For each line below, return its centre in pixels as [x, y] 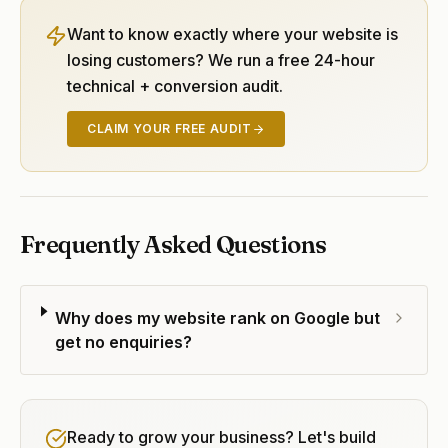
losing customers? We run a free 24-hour [221, 60]
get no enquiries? [123, 342]
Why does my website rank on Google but [217, 318]
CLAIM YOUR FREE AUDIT [169, 128]
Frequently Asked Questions [173, 244]
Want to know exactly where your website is [232, 34]
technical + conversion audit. [175, 86]
